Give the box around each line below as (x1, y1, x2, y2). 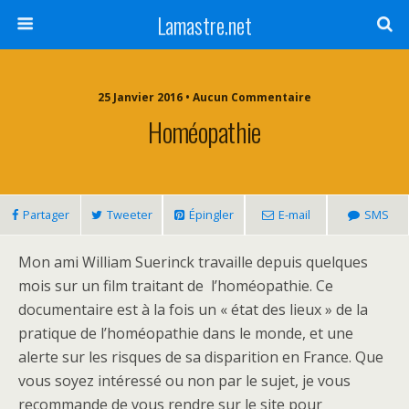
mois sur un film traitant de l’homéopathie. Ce (18, 276, 333, 296)
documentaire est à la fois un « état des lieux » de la (18, 299, 368, 320)
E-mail (278, 206, 310, 223)
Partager (22, 206, 69, 223)
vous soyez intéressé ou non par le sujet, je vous (18, 371, 351, 391)
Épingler (188, 206, 234, 223)
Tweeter (106, 206, 152, 223)
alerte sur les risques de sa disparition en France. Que (18, 347, 383, 367)
